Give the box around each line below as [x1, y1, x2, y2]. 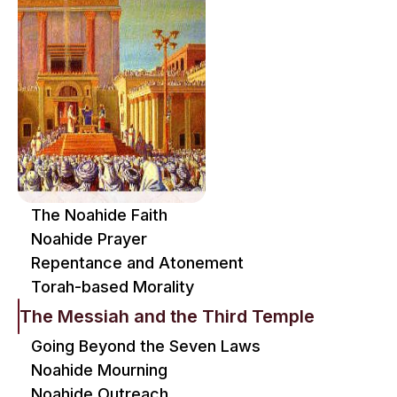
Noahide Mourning [31, 361, 167, 379]
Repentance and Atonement [31, 253, 244, 272]
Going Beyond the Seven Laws [31, 337, 261, 355]
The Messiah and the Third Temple [19, 306, 315, 327]
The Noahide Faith [31, 206, 167, 224]
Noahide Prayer [31, 230, 147, 248]
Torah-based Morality [31, 277, 194, 296]
